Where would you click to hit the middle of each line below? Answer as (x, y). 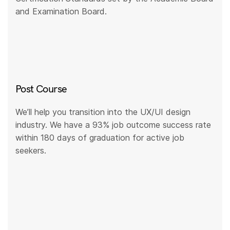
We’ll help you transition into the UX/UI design (103, 112)
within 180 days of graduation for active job (100, 137)
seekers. (31, 150)
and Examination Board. (61, 12)
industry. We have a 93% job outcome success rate (113, 124)
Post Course (41, 88)
